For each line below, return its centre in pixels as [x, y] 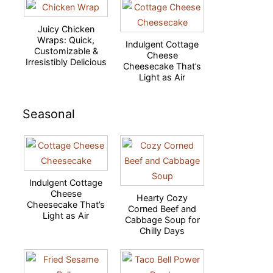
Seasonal [49, 114]
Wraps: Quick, [66, 40]
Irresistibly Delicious [66, 62]
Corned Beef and [162, 209]
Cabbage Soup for [162, 220]
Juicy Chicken [66, 29]
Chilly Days [162, 231]
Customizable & [66, 51]
